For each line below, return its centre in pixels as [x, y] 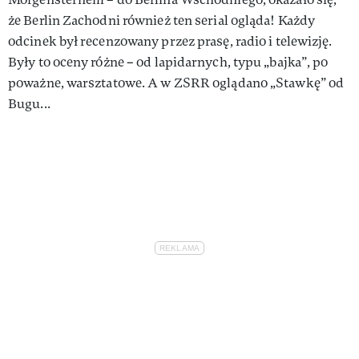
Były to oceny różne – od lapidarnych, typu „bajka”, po [168, 62]
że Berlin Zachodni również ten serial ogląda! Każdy [162, 20]
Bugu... [29, 103]
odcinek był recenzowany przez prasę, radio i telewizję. [170, 41]
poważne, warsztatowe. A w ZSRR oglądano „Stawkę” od [176, 83]
